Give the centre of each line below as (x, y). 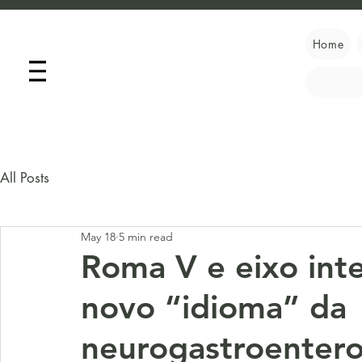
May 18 (98, 236)
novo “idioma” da (214, 307)
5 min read (146, 236)
